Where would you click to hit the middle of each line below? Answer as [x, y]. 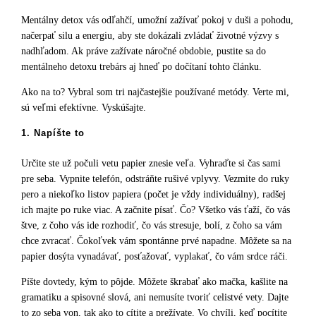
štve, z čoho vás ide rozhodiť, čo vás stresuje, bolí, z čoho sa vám [152, 226]
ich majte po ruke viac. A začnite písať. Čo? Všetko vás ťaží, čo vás [156, 210]
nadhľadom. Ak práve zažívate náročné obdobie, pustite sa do [144, 51]
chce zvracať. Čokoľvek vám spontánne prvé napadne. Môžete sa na [156, 241]
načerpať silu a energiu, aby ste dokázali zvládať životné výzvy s [150, 36]
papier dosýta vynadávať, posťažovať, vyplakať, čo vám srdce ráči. [156, 257]
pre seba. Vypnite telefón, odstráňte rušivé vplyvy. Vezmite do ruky [155, 179]
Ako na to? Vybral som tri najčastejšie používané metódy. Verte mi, [155, 92]
